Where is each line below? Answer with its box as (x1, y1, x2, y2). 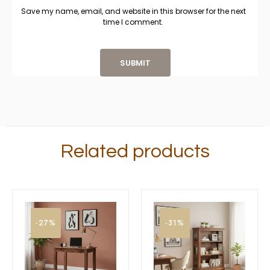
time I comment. (103, 16, 163, 27)
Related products (60, 141, 210, 162)
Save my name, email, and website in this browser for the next (20, 5, 246, 16)
